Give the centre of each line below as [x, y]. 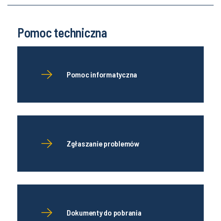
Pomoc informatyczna [102, 74]
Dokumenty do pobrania [104, 212]
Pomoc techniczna [62, 32]
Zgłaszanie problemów [103, 143]
